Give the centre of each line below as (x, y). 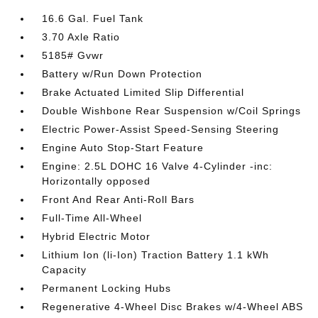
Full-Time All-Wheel (92, 218)
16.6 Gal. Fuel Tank (93, 18)
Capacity (65, 270)
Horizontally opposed (97, 181)
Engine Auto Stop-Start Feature (123, 148)
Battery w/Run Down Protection (122, 74)
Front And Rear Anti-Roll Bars (119, 199)
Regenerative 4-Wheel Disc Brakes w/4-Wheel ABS (173, 307)
